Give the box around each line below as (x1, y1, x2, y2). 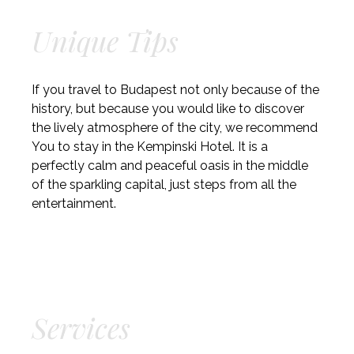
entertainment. (32, 196, 116, 211)
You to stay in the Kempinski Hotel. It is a (32, 139, 268, 154)
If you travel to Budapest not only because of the (32, 82, 319, 97)
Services (32, 308, 130, 346)
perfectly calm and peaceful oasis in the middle (32, 158, 308, 173)
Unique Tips (32, 21, 179, 59)
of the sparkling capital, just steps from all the (32, 177, 296, 192)
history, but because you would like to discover (32, 101, 304, 116)
